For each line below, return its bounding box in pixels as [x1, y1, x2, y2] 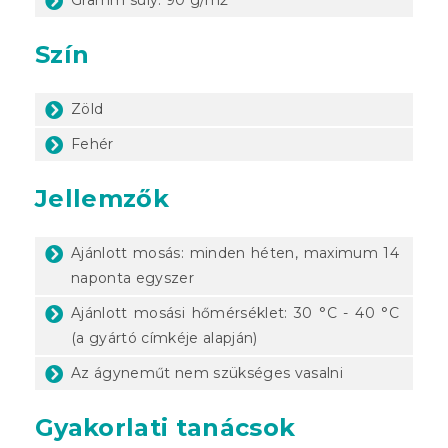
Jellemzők [35, 183, 169, 213]
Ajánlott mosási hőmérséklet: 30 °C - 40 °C [71, 303, 399, 322]
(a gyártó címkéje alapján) [71, 328, 258, 347]
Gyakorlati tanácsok [35, 412, 296, 442]
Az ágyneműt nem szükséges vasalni [71, 363, 348, 382]
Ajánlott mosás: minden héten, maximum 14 [71, 243, 399, 262]
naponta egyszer [71, 268, 195, 287]
